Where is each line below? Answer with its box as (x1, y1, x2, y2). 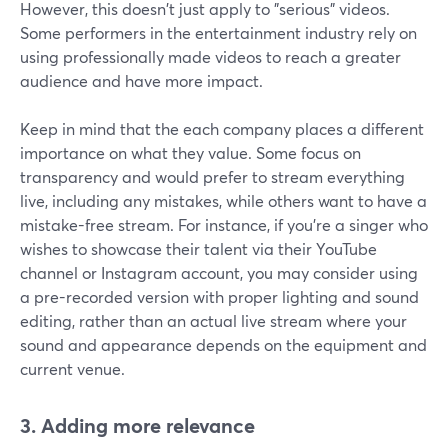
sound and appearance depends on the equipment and (20, 334, 427, 356)
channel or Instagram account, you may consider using (20, 262, 418, 284)
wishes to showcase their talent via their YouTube (20, 238, 377, 260)
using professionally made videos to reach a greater (20, 46, 401, 68)
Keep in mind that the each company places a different (20, 118, 424, 140)
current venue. (20, 358, 125, 380)
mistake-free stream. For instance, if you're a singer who (20, 214, 428, 236)
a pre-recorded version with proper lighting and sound (20, 286, 419, 308)
